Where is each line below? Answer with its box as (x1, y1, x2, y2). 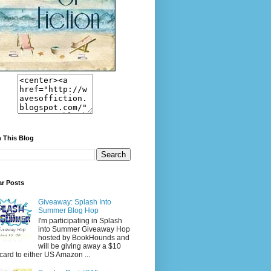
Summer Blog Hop (38, 206, 99, 215)
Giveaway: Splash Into (38, 198, 111, 207)
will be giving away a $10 (38, 241, 121, 250)
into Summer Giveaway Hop (38, 224, 130, 233)
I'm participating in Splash (38, 216, 122, 225)
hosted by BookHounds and (38, 233, 129, 242)
